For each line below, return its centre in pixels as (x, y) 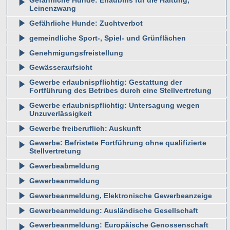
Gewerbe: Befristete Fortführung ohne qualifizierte (118, 143)
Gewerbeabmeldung (64, 166)
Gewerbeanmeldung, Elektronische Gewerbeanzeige (120, 195)
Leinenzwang (52, 8)
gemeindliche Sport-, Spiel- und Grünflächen (107, 38)
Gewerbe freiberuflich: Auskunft (85, 128)
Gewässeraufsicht (61, 68)
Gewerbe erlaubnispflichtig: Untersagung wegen (114, 105)
